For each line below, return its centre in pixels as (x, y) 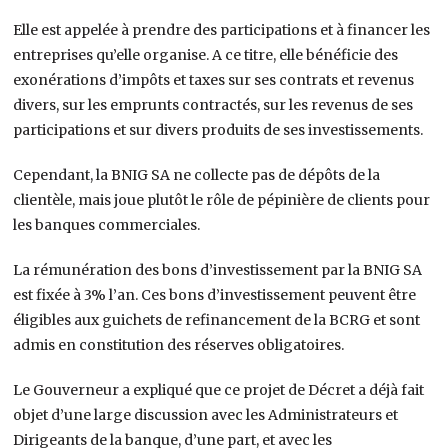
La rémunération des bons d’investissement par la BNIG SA (218, 269)
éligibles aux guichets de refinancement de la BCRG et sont (217, 319)
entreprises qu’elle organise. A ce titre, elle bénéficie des (206, 54)
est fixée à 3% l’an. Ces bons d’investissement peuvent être (215, 294)
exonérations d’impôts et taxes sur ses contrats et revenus (214, 79)
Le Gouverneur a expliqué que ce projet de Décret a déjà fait (219, 389)
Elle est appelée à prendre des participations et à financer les (222, 29)
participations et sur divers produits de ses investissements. (218, 129)
